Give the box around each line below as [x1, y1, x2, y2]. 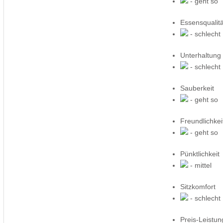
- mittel [188, 161, 212, 169]
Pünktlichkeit [180, 149, 220, 158]
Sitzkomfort [180, 182, 216, 191]
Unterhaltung [180, 51, 222, 59]
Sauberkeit [180, 84, 215, 92]
